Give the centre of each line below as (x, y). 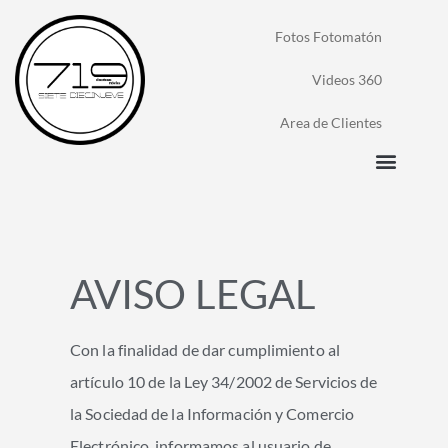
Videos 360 (347, 79)
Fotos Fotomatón (329, 36)
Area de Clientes (331, 122)
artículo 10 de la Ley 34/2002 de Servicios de (224, 381)
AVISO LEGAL (193, 294)
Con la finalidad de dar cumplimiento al (205, 349)
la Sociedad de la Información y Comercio (212, 413)
